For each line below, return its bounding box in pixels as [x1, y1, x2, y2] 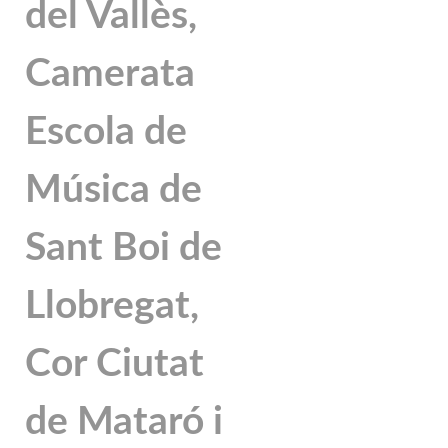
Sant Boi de [25, 227, 222, 268]
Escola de [25, 111, 187, 152]
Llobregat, [25, 285, 199, 326]
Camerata [25, 53, 195, 94]
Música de [25, 169, 202, 210]
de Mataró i [25, 401, 223, 442]
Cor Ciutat [25, 343, 204, 384]
